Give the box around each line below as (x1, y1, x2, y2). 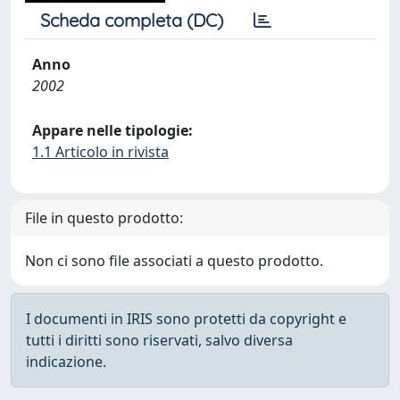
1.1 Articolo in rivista (32, 142, 169, 162)
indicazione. (26, 352, 106, 371)
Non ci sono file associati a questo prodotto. (25, 251, 323, 271)
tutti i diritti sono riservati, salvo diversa (26, 330, 293, 350)
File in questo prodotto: (25, 208, 183, 228)
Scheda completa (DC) (40, 9, 223, 31)
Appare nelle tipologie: (32, 121, 193, 140)
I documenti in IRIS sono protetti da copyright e (26, 309, 346, 329)
